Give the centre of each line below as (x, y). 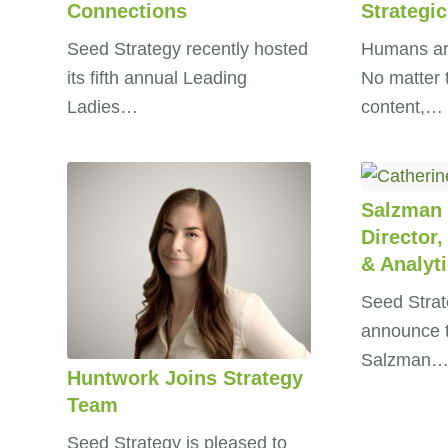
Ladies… (102, 106)
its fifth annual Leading (157, 77)
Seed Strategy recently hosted (187, 48)
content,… (402, 106)
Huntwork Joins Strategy (185, 378)
